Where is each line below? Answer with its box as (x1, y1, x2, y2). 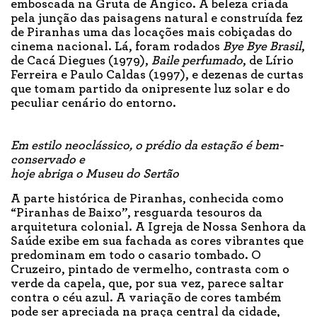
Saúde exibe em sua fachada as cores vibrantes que (11, 235, 304, 248)
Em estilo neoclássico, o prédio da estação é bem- (11, 139, 283, 153)
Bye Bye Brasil (223, 40, 301, 54)
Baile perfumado (151, 54, 243, 68)
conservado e (11, 154, 85, 167)
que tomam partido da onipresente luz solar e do (11, 83, 290, 96)
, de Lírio (243, 54, 294, 68)
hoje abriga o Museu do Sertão (11, 168, 179, 181)
